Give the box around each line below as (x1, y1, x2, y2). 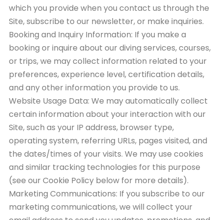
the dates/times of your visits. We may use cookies (9, 148, 203, 160)
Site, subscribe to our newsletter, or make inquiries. (9, 16, 204, 27)
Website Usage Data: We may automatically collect (9, 95, 208, 107)
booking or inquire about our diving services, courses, (9, 42, 211, 54)
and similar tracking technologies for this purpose (9, 162, 200, 173)
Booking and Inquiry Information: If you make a (9, 29, 186, 40)
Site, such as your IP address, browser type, (9, 122, 174, 133)
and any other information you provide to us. (9, 82, 180, 93)
